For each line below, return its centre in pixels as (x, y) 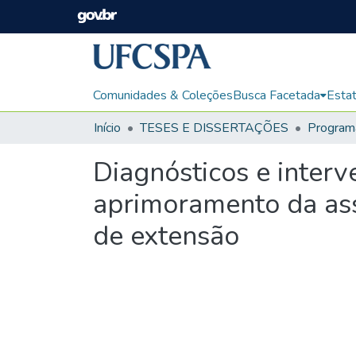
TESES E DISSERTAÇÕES (214, 128)
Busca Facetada (277, 95)
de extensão (166, 236)
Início (107, 128)
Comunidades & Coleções (163, 95)
